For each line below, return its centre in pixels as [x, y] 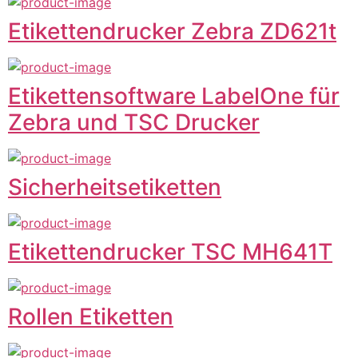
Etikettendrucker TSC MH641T [170, 251]
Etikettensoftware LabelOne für [174, 95]
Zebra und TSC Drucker [134, 122]
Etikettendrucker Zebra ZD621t [172, 31]
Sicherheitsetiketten [115, 187]
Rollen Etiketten [91, 316]
